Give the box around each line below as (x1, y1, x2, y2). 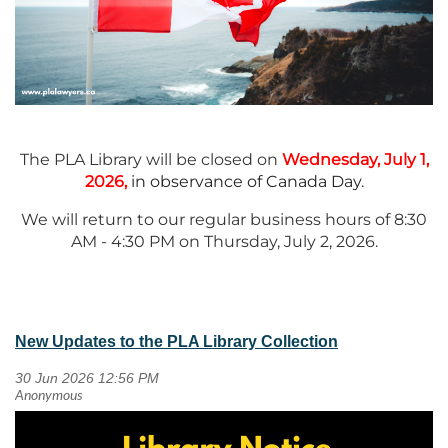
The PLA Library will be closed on (19, 149, 282, 169)
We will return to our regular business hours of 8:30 (21, 209, 427, 229)
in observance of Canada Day (126, 171, 361, 191)
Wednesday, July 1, (281, 149, 429, 169)
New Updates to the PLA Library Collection (15, 332, 338, 350)
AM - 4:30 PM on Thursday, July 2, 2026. (70, 231, 378, 251)
